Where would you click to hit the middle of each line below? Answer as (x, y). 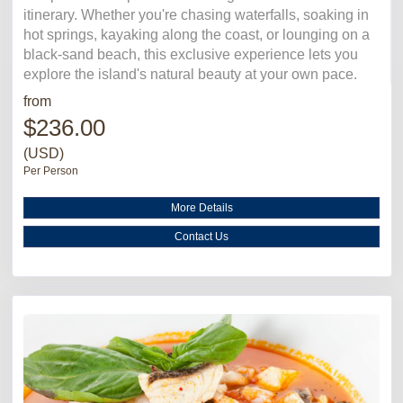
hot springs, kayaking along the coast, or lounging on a (197, 34)
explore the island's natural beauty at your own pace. (190, 74)
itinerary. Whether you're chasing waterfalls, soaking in (196, 14)
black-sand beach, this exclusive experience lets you (191, 54)
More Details (201, 207)
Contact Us (201, 236)
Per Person (51, 170)
